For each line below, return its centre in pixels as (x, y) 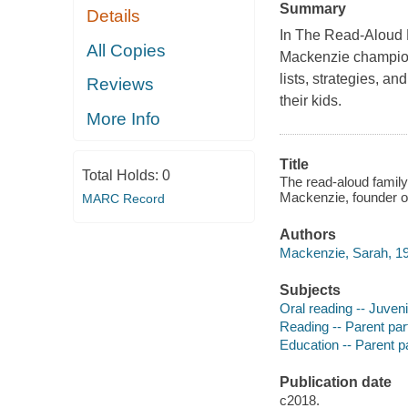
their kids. (310, 100)
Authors (307, 235)
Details (114, 16)
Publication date (335, 382)
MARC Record (123, 199)
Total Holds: (122, 176)
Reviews (121, 85)
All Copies (127, 50)
